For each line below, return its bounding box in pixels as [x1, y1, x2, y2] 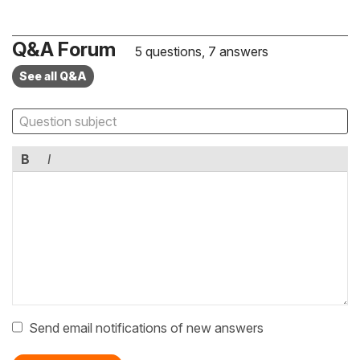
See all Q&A [19, 69, 87, 84]
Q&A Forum [12, 38, 116, 62]
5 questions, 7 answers [132, 43, 268, 60]
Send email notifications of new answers [29, 320, 264, 337]
